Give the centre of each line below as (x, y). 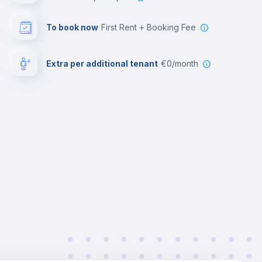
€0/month (182, 63)
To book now (72, 27)
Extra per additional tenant (102, 63)
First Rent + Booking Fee (151, 27)
